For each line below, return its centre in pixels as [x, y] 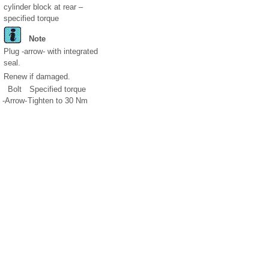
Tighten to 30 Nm [57, 100]
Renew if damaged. [37, 76]
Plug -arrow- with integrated [51, 51]
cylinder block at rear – [43, 7]
